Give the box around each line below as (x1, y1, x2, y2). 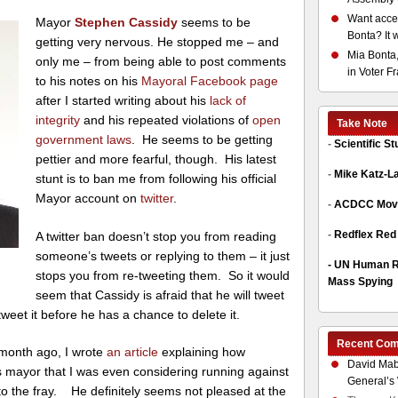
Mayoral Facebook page (141, 73, 279, 88)
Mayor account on (36, 190, 141, 205)
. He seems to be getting (131, 131, 274, 147)
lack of (210, 92, 247, 107)
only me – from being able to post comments (36, 53, 287, 68)
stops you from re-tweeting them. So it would (36, 267, 291, 283)
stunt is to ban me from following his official (36, 171, 277, 186)
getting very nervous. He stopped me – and (36, 34, 280, 49)
